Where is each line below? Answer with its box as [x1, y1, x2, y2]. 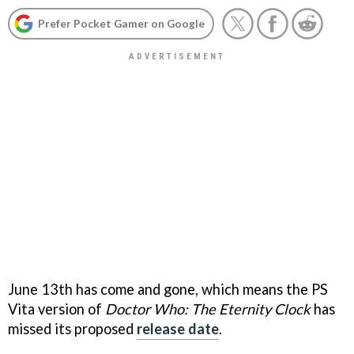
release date [137, 319, 219, 337]
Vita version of [8, 299, 102, 318]
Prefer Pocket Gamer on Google [38, 17, 205, 30]
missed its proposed [8, 319, 137, 337]
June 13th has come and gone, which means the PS [8, 280, 328, 298]
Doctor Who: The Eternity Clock [102, 299, 311, 318]
